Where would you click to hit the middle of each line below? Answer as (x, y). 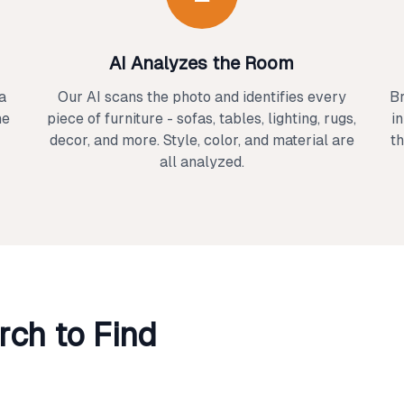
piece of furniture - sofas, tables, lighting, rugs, (202, 119)
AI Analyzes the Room (202, 63)
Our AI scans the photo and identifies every (202, 97)
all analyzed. (202, 162)
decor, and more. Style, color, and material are (202, 140)
